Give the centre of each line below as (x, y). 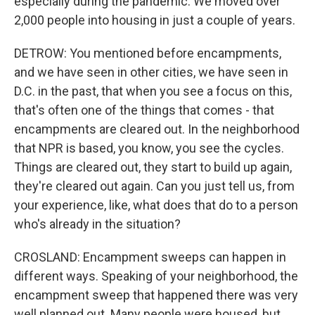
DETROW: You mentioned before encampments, (148, 53)
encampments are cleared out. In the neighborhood (157, 129)
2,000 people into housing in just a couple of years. (155, 20)
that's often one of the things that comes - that (144, 110)
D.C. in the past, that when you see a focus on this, (153, 91)
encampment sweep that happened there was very (156, 295)
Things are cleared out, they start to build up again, (153, 167)
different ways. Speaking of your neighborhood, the (156, 276)
